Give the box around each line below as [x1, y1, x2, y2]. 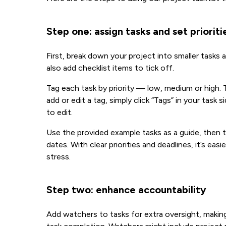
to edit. [46, 107, 73, 117]
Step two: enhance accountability [46, 184, 206, 196]
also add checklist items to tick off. [46, 63, 174, 73]
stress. [46, 152, 71, 161]
